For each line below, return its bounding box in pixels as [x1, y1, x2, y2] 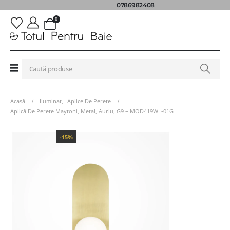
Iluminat [40, 97, 62, 105]
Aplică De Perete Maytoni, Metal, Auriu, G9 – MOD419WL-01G [10, 107, 174, 115]
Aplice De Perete [67, 97, 111, 105]
